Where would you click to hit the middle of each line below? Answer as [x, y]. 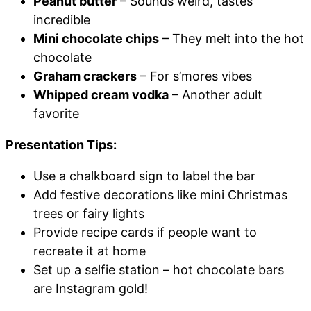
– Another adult [216, 95]
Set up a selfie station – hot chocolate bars [159, 270]
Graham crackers [85, 76]
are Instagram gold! [91, 289]
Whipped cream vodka [101, 95]
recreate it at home [90, 251]
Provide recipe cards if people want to [145, 233]
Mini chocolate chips [96, 39]
